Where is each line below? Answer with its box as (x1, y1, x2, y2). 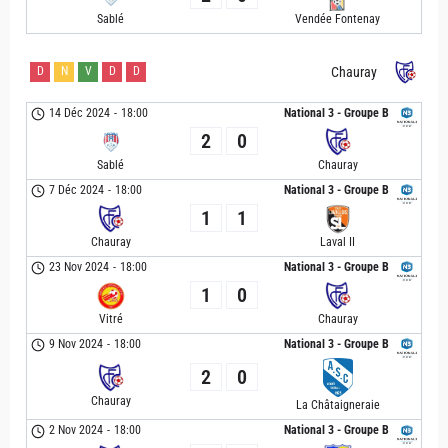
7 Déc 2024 (49, 183, 105, 197)
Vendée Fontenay (295, 12, 380, 26)
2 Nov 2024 (49, 423, 104, 438)
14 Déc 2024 (49, 106, 111, 120)
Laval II (320, 235, 355, 249)
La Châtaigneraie (295, 398, 380, 413)
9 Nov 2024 (49, 337, 104, 351)
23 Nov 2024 (49, 260, 110, 274)
